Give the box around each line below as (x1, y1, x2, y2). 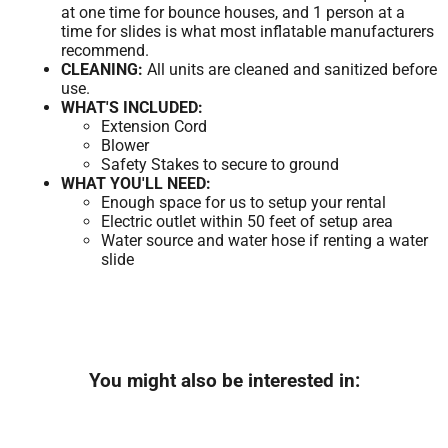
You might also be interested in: (88, 370, 360, 393)
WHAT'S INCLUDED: (61, 98, 204, 118)
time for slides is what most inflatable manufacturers (61, 22, 435, 42)
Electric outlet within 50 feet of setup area (101, 212, 394, 232)
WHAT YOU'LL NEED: (61, 174, 212, 194)
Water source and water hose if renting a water (101, 231, 429, 251)
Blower (101, 136, 150, 156)
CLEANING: (61, 60, 144, 80)
